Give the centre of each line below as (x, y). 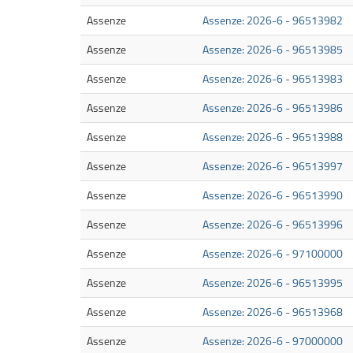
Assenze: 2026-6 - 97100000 (273, 254)
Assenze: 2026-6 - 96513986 (273, 108)
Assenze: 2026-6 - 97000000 (273, 341)
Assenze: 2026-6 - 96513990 (273, 195)
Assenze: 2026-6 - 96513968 (273, 312)
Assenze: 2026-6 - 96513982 (273, 20)
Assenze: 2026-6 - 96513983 (273, 79)
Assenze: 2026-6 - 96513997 (273, 166)
